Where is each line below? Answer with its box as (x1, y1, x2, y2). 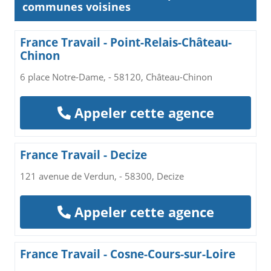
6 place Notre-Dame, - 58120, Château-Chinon (20, 71, 212, 83)
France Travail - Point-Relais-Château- (20, 34, 232, 50)
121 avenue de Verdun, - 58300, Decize (20, 170, 184, 182)
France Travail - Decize (20, 147, 147, 163)
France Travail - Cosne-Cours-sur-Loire (20, 246, 235, 262)
